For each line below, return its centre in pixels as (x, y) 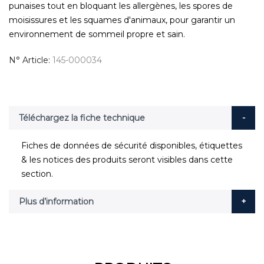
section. (37, 174)
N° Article (29, 60)
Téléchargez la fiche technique (82, 118)
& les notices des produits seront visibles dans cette (127, 159)
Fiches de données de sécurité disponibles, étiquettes (131, 145)
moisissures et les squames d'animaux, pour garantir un (122, 20)
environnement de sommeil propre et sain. (98, 34)
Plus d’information (56, 201)
